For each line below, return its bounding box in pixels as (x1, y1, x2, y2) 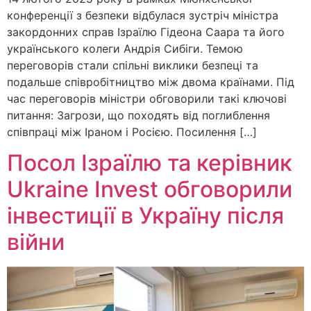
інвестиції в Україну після (7, 202, 284, 230)
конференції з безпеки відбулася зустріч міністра (7, 8, 278, 22)
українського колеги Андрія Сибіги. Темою (7, 41, 243, 56)
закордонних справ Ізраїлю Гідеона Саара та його (7, 24, 285, 39)
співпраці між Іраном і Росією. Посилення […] (7, 124, 257, 139)
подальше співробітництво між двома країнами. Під (7, 74, 294, 89)
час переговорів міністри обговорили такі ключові (7, 91, 287, 106)
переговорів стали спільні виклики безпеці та (7, 58, 258, 72)
